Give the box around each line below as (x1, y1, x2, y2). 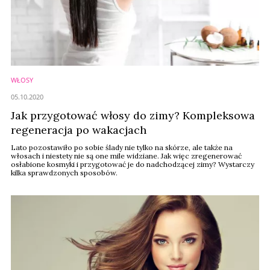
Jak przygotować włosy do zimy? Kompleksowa (11, 108, 255, 122)
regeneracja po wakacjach (11, 123, 146, 137)
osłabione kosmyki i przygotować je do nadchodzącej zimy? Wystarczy (11, 160, 254, 169)
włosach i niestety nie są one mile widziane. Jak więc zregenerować (11, 151, 242, 160)
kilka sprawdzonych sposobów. (11, 168, 118, 177)
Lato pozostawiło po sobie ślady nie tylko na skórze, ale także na (11, 143, 233, 152)
